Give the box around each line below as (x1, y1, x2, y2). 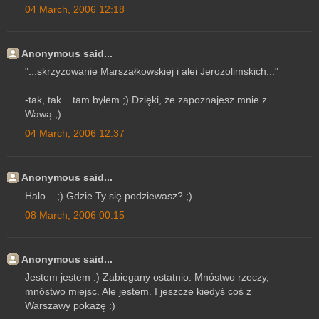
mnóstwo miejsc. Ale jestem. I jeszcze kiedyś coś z (25, 286, 251, 298)
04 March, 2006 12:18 (25, 3, 125, 15)
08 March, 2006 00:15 (25, 209, 125, 221)
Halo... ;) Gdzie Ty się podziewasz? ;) (25, 189, 192, 202)
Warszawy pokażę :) (25, 300, 115, 312)
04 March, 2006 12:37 (25, 127, 125, 140)
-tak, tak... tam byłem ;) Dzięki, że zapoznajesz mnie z (25, 94, 267, 106)
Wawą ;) (25, 108, 61, 120)
